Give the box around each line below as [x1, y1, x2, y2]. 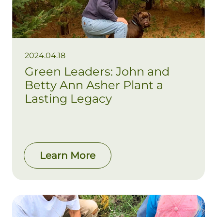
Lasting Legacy [25, 92, 112, 106]
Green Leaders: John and [25, 64, 170, 79]
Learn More [40, 149, 95, 161]
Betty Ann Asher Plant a [25, 78, 163, 93]
